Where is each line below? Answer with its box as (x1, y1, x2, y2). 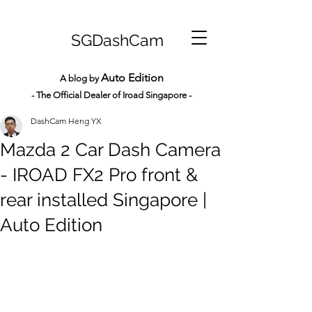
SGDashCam (70, 31, 164, 49)
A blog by (59, 73, 101, 84)
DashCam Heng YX (31, 116, 101, 126)
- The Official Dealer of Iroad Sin (31, 90, 157, 100)
